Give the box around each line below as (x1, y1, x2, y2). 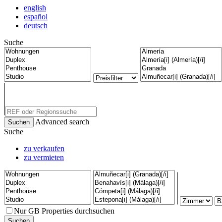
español (24, 12, 48, 21)
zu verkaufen (24, 144, 64, 153)
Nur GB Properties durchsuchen (14, 206, 114, 215)
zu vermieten (24, 153, 64, 162)
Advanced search (35, 117, 89, 126)
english (24, 3, 46, 12)
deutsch (24, 21, 48, 30)
